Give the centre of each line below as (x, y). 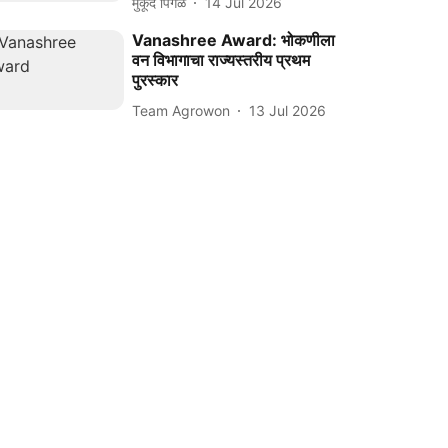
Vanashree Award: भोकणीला (234, 40)
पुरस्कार (155, 80)
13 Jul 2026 (288, 110)
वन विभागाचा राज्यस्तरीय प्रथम (221, 60)
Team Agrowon (181, 110)
